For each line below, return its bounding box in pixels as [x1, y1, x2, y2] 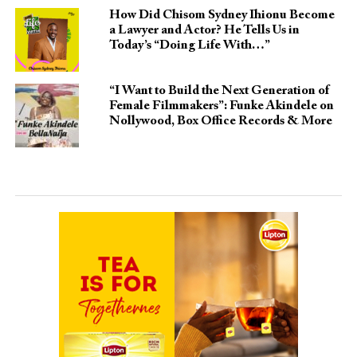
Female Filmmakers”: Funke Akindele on [108, 99, 334, 112]
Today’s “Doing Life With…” [108, 38, 270, 52]
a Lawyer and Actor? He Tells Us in [108, 23, 300, 37]
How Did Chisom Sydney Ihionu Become [108, 8, 335, 22]
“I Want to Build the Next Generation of [108, 84, 329, 97]
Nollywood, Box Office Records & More [108, 114, 332, 127]
